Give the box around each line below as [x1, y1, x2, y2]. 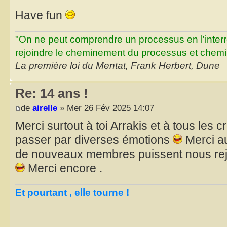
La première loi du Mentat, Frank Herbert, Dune [15, 60, 220, 71]
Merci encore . [25, 162, 102, 175]
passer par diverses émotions [15, 133, 173, 147]
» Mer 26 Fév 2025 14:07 [57, 103, 154, 113]
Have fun [15, 9, 65, 22]
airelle [32, 103, 57, 113]
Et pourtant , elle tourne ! [15, 186, 129, 198]
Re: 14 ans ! [15, 85, 88, 101]
